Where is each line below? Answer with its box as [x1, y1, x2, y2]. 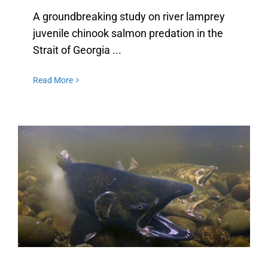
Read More [33, 75, 73, 86]
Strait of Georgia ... [33, 44, 121, 57]
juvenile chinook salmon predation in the [33, 27, 223, 40]
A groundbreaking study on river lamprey [33, 10, 225, 23]
